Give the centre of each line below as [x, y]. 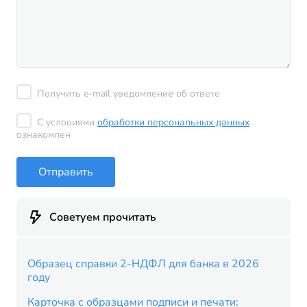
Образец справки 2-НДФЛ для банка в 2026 [143, 264]
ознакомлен [44, 135]
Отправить [66, 172]
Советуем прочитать [103, 217]
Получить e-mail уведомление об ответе [128, 94]
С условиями [67, 122]
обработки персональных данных [173, 122]
